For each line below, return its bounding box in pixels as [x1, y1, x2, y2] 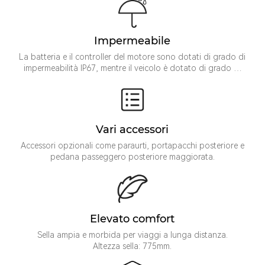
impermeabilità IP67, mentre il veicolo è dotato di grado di [24, 63, 241, 73]
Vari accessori [96, 123, 169, 137]
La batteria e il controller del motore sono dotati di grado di [19, 51, 246, 62]
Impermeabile [94, 34, 171, 47]
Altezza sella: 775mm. [93, 241, 172, 251]
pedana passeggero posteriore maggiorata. [50, 152, 215, 162]
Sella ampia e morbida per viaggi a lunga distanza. [37, 230, 228, 240]
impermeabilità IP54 [96, 74, 169, 84]
